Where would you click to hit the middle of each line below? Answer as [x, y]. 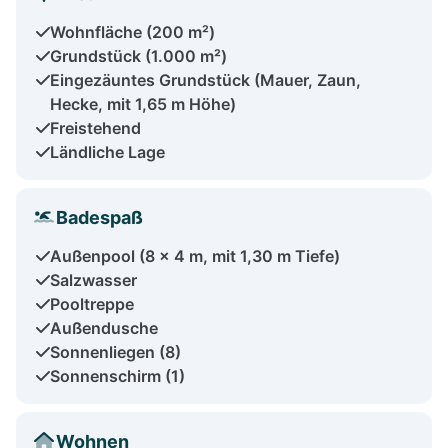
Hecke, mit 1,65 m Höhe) [143, 103]
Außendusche [104, 327]
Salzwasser [93, 279]
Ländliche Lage [107, 151]
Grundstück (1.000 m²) [138, 55]
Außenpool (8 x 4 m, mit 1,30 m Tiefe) [195, 255]
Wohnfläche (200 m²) [132, 31]
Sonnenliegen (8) [115, 351]
